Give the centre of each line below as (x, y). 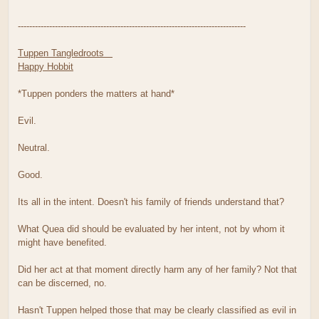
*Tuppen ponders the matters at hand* (96, 93)
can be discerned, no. (62, 283)
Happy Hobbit (46, 66)
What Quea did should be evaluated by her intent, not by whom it (151, 229)
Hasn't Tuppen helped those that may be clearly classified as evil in (157, 310)
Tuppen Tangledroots (65, 53)
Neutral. (34, 147)
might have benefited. (62, 242)
